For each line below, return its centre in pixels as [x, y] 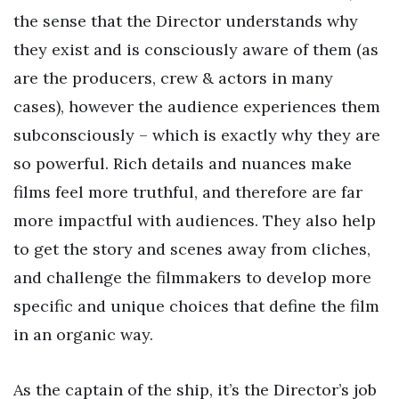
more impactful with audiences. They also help [195, 221]
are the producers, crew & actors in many [173, 78]
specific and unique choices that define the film [196, 306]
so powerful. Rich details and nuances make [183, 164]
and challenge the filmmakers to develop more [192, 278]
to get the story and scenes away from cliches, [192, 249]
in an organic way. [83, 335]
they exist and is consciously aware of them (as [196, 50]
